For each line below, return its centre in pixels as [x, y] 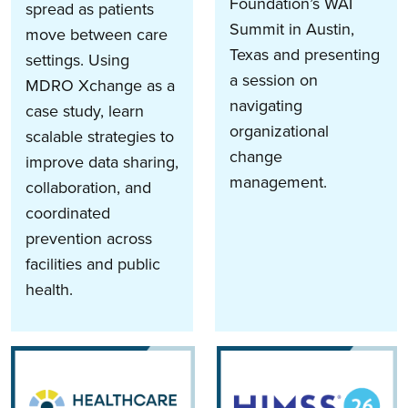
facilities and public [93, 264]
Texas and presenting [305, 54]
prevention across [89, 238]
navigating [266, 105]
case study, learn [85, 111]
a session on [274, 80]
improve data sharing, [102, 162]
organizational [279, 131]
